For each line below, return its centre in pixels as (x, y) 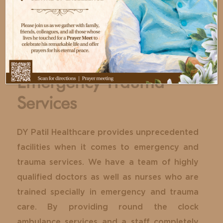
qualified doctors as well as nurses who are (108, 177)
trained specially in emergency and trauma (108, 192)
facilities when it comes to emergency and (108, 147)
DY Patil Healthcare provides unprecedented (108, 132)
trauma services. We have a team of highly (108, 162)
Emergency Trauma (90, 83)
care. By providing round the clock (108, 207)
